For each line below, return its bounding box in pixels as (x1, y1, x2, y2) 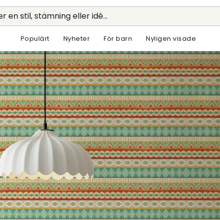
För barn (104, 34, 133, 43)
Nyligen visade (146, 34, 196, 43)
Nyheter (63, 34, 90, 43)
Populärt (20, 34, 50, 43)
